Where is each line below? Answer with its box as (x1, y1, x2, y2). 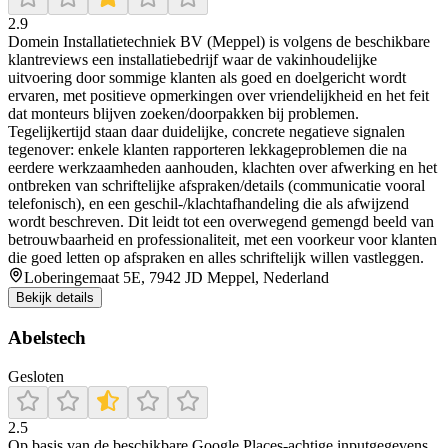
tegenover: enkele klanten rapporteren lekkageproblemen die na (8, 141, 407, 159)
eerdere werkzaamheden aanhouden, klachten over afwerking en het (8, 159, 437, 177)
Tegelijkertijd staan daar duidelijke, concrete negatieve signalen (8, 123, 405, 141)
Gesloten (8, 367, 64, 385)
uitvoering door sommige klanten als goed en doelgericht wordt (8, 69, 406, 87)
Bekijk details (16, 290, 94, 306)
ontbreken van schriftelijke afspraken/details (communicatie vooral (8, 177, 425, 195)
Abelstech (8, 326, 86, 348)
